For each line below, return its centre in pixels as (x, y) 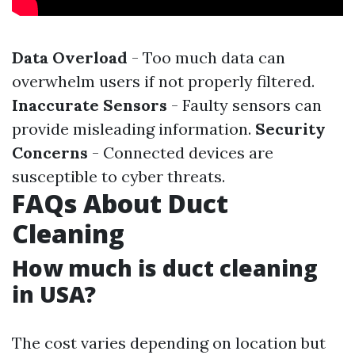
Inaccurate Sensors (90, 105)
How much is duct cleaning (165, 268)
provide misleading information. (134, 129)
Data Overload (70, 58)
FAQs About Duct (120, 204)
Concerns (50, 153)
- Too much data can (206, 58)
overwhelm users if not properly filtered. (163, 82)
